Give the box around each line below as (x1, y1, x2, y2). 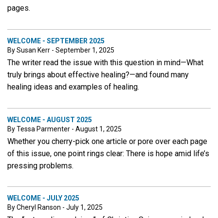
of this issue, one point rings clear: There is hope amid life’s (7, 148, 209, 158)
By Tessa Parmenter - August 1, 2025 (7, 125, 122, 133)
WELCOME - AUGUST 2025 (7, 115, 92, 124)
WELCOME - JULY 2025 (7, 194, 79, 202)
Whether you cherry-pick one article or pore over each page (7, 136, 207, 146)
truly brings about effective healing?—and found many (7, 70, 189, 79)
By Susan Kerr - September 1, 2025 (7, 46, 114, 54)
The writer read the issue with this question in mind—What (7, 57, 203, 67)
